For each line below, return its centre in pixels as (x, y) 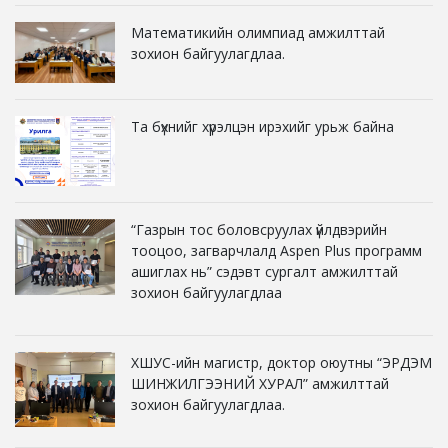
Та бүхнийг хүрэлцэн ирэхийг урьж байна (262, 126)
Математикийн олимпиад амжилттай (258, 32)
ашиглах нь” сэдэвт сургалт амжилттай (264, 272)
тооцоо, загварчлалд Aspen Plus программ (276, 251)
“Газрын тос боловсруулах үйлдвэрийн (259, 230)
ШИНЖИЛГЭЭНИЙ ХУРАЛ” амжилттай (260, 384)
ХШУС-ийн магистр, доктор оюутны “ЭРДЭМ (281, 363)
